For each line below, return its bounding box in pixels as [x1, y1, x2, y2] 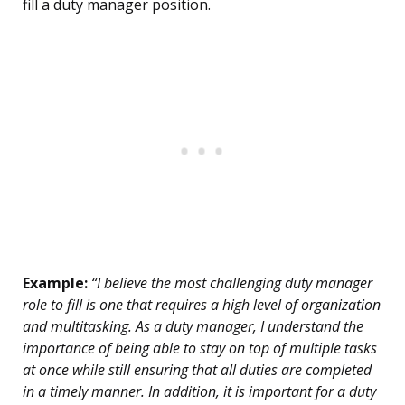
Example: [23, 273, 88, 294]
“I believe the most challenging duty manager [88, 273, 372, 294]
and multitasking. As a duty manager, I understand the [23, 316, 363, 337]
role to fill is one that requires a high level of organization [23, 295, 381, 316]
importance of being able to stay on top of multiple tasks [23, 338, 377, 359]
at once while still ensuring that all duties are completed [23, 360, 372, 381]
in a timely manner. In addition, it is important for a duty [23, 381, 376, 402]
